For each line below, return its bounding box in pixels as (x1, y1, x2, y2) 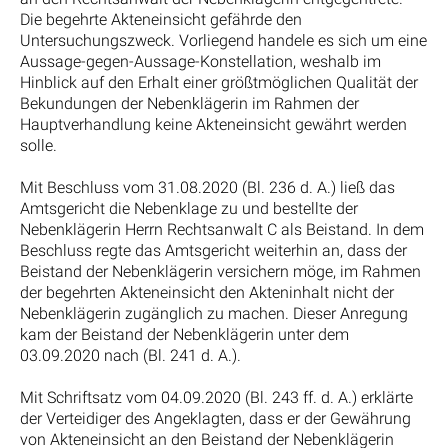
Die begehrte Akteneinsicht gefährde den (20, 10, 302, 30)
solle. (20, 136, 57, 156)
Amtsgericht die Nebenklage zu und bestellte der (20, 199, 358, 219)
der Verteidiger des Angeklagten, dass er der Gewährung (20, 408, 411, 428)
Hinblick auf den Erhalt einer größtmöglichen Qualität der (20, 73, 418, 93)
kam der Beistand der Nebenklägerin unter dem (20, 325, 349, 345)
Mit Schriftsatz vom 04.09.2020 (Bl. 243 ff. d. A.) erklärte (20, 387, 413, 407)
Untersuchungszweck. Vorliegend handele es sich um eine (20, 31, 427, 51)
